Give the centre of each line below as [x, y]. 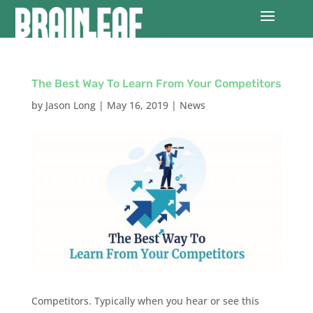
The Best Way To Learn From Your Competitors [156, 83]
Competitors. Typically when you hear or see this [145, 301]
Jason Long [70, 105]
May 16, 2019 [137, 105]
